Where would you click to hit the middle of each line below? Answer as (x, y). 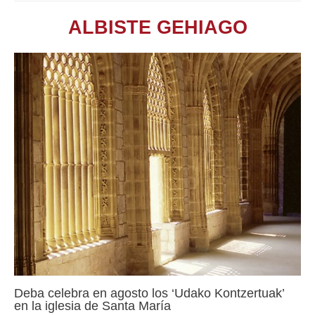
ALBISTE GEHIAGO (157, 27)
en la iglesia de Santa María (92, 306)
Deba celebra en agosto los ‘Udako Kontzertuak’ (149, 293)
